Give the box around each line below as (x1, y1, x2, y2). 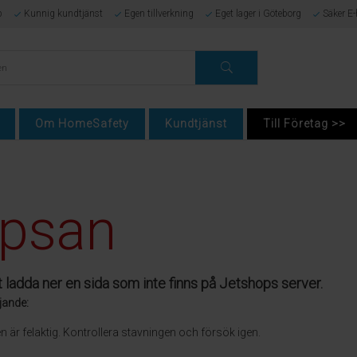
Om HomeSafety (35, 117, 129, 130)
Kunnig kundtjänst (23, 8, 103, 19)
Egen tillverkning (124, 8, 194, 19)
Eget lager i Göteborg (214, 8, 301, 19)
